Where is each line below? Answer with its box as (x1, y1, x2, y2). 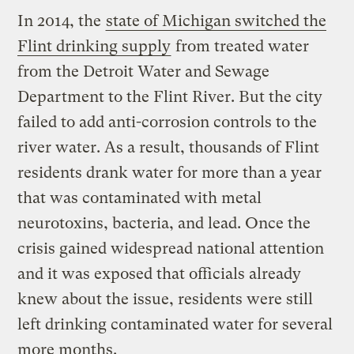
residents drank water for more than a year (17, 163, 322, 182)
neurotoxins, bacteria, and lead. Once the (17, 213, 311, 232)
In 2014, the (17, 11, 106, 30)
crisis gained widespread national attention (17, 239, 325, 258)
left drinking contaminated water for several (17, 314, 333, 333)
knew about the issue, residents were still (17, 289, 314, 308)
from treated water (171, 36, 310, 55)
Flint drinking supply (17, 36, 171, 55)
